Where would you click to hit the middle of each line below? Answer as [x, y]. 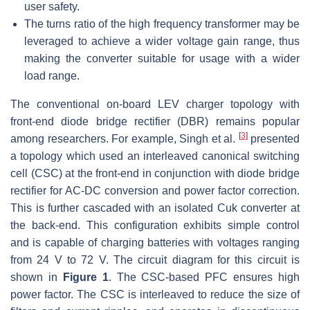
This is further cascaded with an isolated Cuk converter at [155, 208]
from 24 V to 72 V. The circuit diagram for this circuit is [155, 259]
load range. [52, 75]
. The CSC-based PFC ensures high [204, 277]
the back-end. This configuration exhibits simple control [155, 225]
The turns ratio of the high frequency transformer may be [162, 24]
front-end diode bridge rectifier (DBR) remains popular [155, 121]
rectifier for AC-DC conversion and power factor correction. [155, 190]
